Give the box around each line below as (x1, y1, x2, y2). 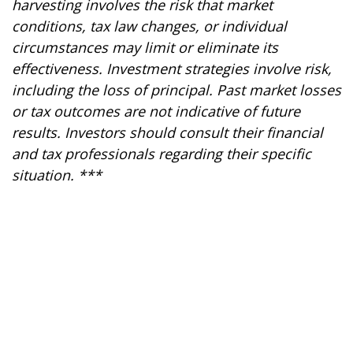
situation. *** (12, 165, 102, 185)
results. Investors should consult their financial (12, 123, 323, 143)
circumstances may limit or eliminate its (12, 38, 278, 58)
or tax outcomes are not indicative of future (12, 102, 300, 121)
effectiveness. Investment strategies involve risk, (12, 59, 332, 79)
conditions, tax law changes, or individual (12, 17, 287, 36)
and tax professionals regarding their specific (12, 144, 311, 164)
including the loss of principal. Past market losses (12, 80, 341, 100)
